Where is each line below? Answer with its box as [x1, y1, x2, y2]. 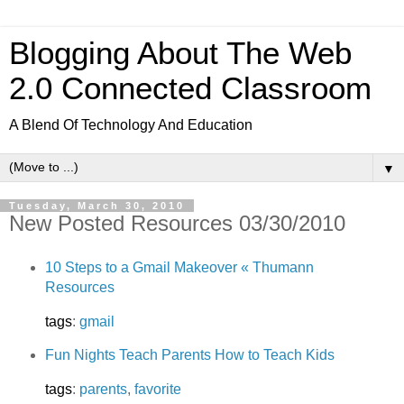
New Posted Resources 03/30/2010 [9, 211, 345, 235]
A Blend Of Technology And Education [9, 117, 252, 133]
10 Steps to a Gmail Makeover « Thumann [44, 259, 314, 275]
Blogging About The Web [9, 36, 352, 70]
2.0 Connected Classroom [9, 71, 372, 106]
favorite [133, 381, 181, 398]
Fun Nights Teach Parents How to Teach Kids [44, 347, 335, 363]
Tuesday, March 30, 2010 [9, 200, 185, 211]
